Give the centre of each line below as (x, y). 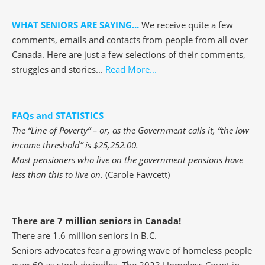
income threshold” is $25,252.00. (76, 145)
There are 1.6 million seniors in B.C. (84, 236)
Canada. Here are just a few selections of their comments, (129, 55)
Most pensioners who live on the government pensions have (127, 160)
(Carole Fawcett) (138, 175)
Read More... (131, 70)
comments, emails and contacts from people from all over (130, 40)
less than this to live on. (59, 175)
